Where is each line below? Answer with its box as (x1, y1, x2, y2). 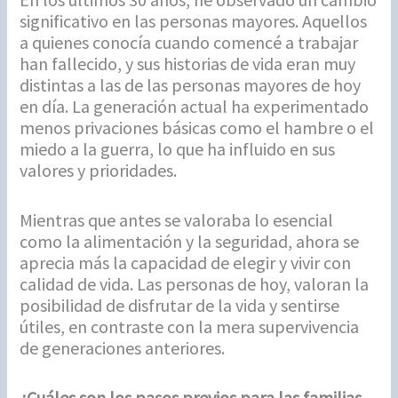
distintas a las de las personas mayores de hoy (20, 73, 362, 96)
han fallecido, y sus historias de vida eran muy (20, 52, 356, 75)
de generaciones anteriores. (20, 336, 226, 359)
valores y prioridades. (20, 158, 178, 181)
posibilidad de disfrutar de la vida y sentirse (20, 293, 340, 316)
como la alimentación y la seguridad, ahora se (20, 229, 360, 252)
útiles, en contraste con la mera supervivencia (20, 314, 360, 338)
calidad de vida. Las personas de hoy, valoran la (20, 272, 370, 295)
